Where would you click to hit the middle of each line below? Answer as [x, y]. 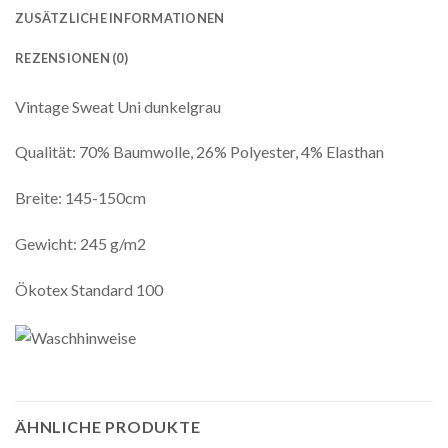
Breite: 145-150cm [80, 198]
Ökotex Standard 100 [89, 289]
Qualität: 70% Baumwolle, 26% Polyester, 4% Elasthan [199, 152]
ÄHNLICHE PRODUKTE [108, 426]
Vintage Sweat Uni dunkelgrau [118, 106]
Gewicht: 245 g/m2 [80, 244]
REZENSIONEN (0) [71, 57]
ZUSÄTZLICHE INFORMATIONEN [120, 17]
